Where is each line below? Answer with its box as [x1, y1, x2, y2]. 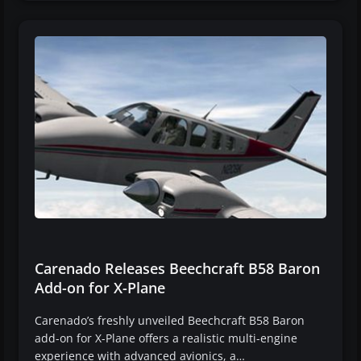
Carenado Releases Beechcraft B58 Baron [35, 258, 320, 278]
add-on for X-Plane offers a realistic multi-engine [35, 330, 297, 346]
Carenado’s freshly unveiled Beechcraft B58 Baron [35, 312, 305, 328]
